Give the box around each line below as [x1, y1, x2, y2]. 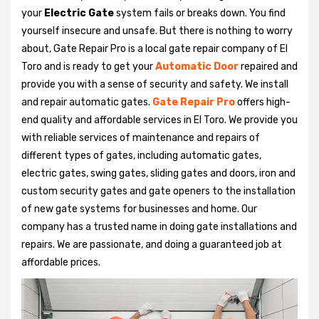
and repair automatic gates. [21, 95, 152, 108]
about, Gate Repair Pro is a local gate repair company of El [21, 42, 288, 55]
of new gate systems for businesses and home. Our [21, 202, 257, 215]
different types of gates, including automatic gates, [21, 149, 261, 162]
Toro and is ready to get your [21, 60, 155, 73]
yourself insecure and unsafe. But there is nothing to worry [21, 24, 293, 37]
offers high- [237, 95, 291, 108]
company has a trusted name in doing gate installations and [21, 220, 297, 233]
